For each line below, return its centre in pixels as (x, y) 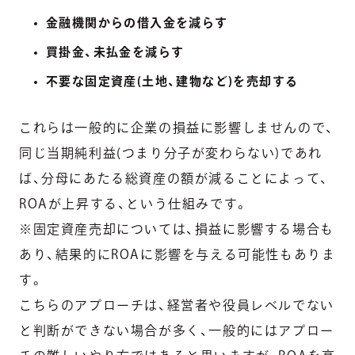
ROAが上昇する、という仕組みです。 (134, 204)
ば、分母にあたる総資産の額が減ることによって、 (174, 179)
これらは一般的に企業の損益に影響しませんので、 (177, 128)
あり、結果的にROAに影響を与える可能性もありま (177, 255)
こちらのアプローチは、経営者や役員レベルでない (177, 305)
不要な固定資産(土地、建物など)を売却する (172, 82)
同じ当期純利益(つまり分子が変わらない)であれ (171, 153)
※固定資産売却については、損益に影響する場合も (177, 229)
